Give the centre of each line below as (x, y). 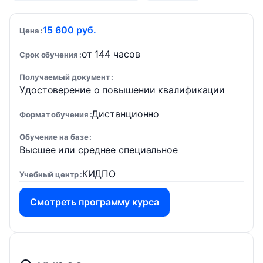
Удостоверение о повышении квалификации (122, 90)
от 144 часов (111, 54)
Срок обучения (49, 55)
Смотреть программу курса (95, 202)
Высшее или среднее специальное (99, 150)
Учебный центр (49, 174)
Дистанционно (126, 114)
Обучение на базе (54, 137)
